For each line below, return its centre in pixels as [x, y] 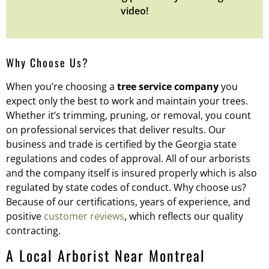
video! [134, 11]
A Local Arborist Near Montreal [106, 255]
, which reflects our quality [184, 216]
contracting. [33, 230]
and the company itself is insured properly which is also [131, 173]
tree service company [168, 86]
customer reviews [84, 216]
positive [25, 216]
